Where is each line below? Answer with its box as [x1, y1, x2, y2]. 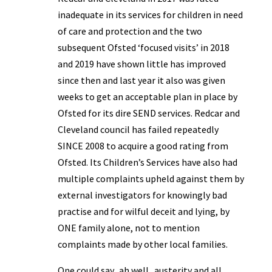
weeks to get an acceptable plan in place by [57, 90, 237, 103]
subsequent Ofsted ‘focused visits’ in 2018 [57, 41, 229, 54]
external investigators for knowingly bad [57, 189, 227, 202]
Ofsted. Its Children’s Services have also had [57, 156, 237, 169]
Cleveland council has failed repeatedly [57, 123, 219, 136]
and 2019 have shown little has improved [57, 58, 226, 70]
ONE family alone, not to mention [57, 222, 200, 234]
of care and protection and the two [57, 25, 202, 38]
